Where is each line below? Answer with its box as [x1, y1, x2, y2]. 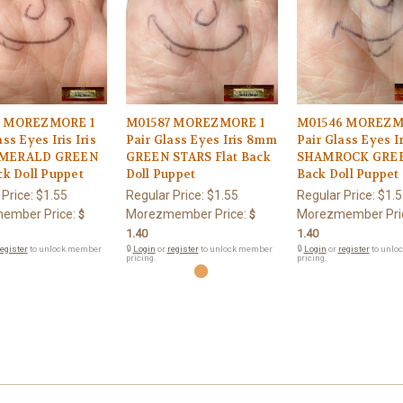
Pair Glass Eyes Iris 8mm [125, 131, 278, 148]
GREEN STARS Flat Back [125, 148, 271, 165]
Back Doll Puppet [296, 166, 399, 182]
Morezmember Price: [125, 206, 246, 221]
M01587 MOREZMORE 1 [125, 114, 264, 130]
